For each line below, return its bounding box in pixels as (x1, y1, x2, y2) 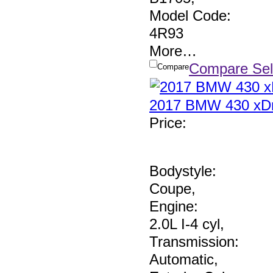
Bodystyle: (149, 163, 216, 180)
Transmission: (149, 233, 239, 250)
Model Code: (149, 7, 231, 24)
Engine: (149, 198, 198, 215)
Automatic (149, 251, 214, 268)
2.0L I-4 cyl (149, 216, 220, 233)
